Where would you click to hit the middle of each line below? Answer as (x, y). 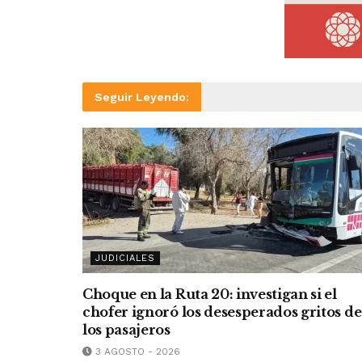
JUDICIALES (125, 259)
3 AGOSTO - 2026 (136, 352)
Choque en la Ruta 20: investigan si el (210, 295)
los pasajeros (126, 330)
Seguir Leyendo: (142, 97)
